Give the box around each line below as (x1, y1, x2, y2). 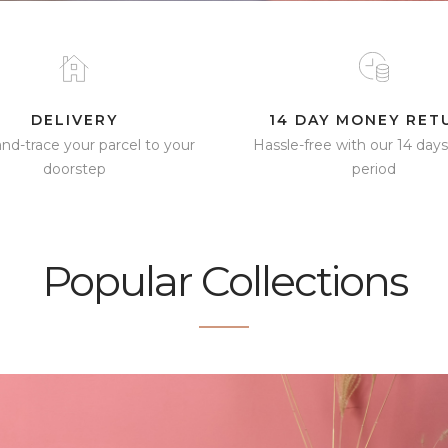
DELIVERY (30, 111, 118, 129)
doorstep (42, 160, 106, 178)
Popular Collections (41, 255, 407, 307)
